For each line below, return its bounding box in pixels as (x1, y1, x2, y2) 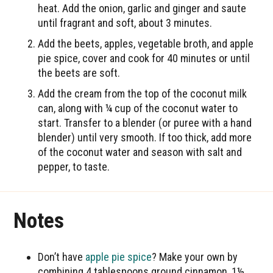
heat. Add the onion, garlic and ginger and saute (38, 1, 247, 15)
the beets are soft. (38, 66, 121, 79)
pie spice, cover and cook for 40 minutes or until (38, 51, 250, 65)
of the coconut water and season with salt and (38, 145, 243, 158)
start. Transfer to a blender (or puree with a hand (38, 116, 252, 129)
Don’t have (38, 250, 86, 263)
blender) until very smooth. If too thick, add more (38, 130, 252, 144)
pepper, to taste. (38, 160, 110, 173)
